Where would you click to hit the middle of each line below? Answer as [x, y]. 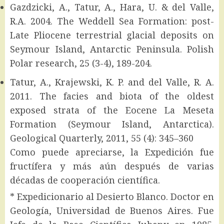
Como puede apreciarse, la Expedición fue [112, 152]
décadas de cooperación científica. [85, 180]
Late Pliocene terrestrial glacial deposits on [112, 35]
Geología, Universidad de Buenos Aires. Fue [112, 210]
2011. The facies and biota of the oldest [112, 96]
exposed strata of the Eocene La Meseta [112, 110]
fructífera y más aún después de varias [112, 166]
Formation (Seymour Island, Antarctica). [112, 124]
